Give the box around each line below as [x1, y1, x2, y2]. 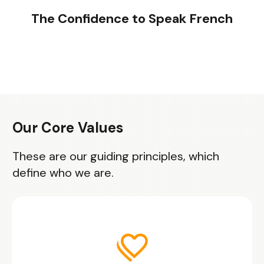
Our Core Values [12, 118, 123, 137]
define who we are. [12, 165, 114, 180]
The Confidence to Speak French [31, 10, 233, 27]
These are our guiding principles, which [12, 148, 219, 164]
